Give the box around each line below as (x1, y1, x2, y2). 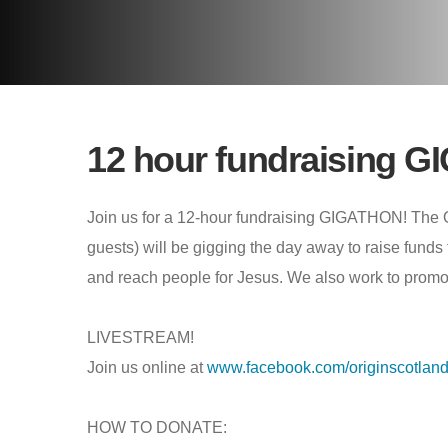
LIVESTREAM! (87, 329, 194, 346)
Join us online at (87, 359, 207, 376)
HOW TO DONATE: (87, 419, 227, 436)
